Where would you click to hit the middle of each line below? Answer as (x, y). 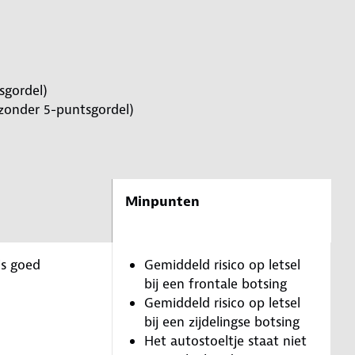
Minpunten (162, 201)
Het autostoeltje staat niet (225, 340)
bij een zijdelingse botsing (222, 321)
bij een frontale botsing (216, 283)
